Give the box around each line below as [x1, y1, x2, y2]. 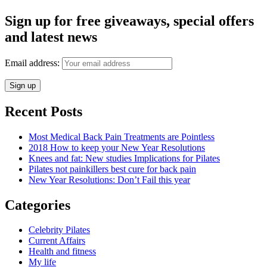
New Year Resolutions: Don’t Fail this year [29, 174, 190, 185]
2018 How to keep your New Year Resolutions [29, 142, 205, 153]
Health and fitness [29, 246, 96, 257]
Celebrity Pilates [29, 225, 90, 235]
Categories [5, 197, 70, 213]
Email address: [5, 57, 62, 68]
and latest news [5, 29, 97, 45]
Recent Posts [5, 103, 82, 119]
